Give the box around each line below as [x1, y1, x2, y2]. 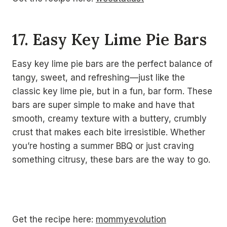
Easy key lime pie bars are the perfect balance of [12, 59, 212, 69]
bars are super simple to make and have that [12, 100, 195, 110]
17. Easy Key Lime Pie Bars [12, 29, 207, 49]
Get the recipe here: [12, 214, 96, 224]
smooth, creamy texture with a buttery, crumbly [12, 113, 207, 124]
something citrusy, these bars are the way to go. [12, 155, 210, 165]
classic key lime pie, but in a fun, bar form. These [12, 86, 212, 96]
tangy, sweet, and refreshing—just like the [12, 72, 185, 83]
